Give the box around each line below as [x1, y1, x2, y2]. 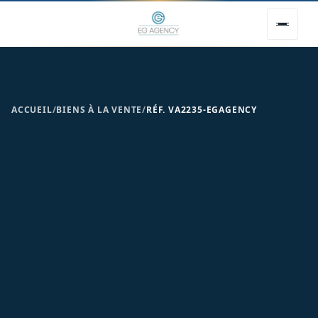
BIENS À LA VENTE [56, 104, 143, 116]
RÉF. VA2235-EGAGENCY [146, 104, 258, 116]
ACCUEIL [11, 104, 53, 116]
